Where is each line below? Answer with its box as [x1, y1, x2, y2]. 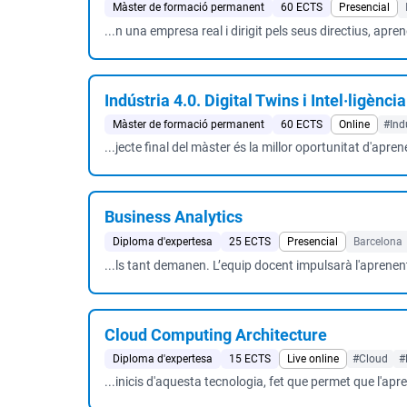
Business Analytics [104, 207, 243, 226]
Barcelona [353, 235, 402, 248]
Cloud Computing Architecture [104, 325, 327, 344]
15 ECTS [229, 352, 271, 365]
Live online [287, 352, 339, 365]
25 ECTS [229, 235, 271, 248]
